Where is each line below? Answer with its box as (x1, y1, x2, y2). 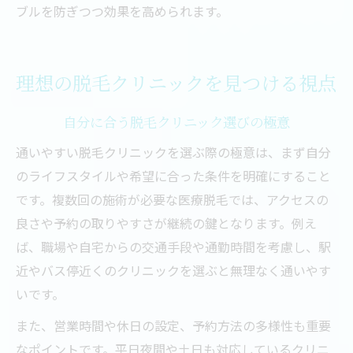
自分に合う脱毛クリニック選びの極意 (63, 113, 290, 131)
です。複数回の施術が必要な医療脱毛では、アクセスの (16, 190, 329, 209)
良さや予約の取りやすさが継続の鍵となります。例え (16, 214, 317, 232)
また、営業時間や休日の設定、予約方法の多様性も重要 (16, 316, 331, 335)
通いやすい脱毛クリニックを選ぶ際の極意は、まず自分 (16, 143, 331, 162)
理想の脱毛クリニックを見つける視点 (16, 70, 336, 95)
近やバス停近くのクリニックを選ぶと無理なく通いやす (16, 261, 331, 280)
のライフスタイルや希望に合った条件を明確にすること (16, 166, 331, 185)
